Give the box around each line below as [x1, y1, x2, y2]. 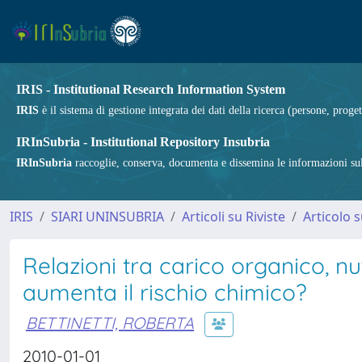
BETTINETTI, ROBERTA [26, 312, 194, 333]
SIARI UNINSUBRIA [51, 208, 164, 225]
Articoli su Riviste [182, 208, 285, 225]
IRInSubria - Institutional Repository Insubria [16, 135, 270, 149]
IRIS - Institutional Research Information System [16, 82, 285, 96]
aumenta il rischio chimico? [23, 278, 307, 306]
